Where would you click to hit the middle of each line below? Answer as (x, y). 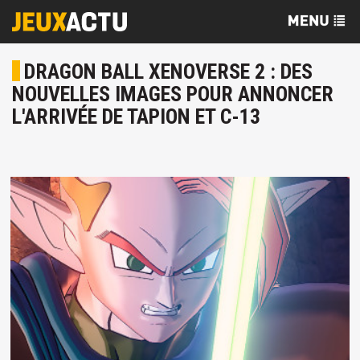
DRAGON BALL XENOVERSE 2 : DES (168, 72)
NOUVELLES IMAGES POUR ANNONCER (173, 94)
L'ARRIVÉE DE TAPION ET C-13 (136, 117)
